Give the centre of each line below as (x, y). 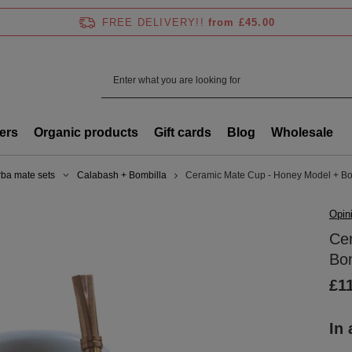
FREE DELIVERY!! (153, 22)
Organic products (86, 132)
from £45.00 (242, 22)
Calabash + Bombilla (122, 175)
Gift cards (183, 132)
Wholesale (302, 132)
